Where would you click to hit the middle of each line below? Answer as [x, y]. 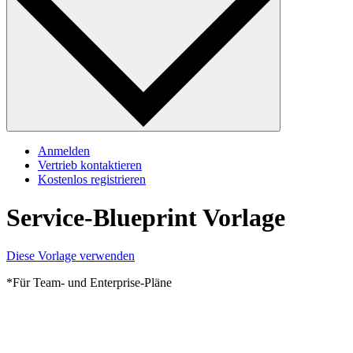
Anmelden [64, 150]
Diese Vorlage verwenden [71, 256]
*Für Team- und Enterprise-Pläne [89, 283]
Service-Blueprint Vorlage [146, 218]
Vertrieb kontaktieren [90, 165]
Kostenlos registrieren [92, 179]
